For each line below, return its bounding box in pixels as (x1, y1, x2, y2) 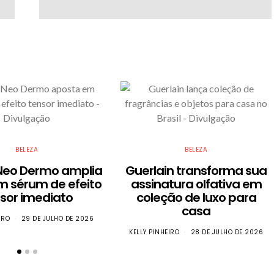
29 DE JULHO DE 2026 (21, 213, 94, 223)
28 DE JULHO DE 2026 (190, 227, 264, 237)
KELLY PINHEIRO (129, 227, 180, 237)
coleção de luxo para (136, 188, 256, 206)
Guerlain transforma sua (125, 161, 267, 179)
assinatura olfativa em (130, 175, 262, 193)
